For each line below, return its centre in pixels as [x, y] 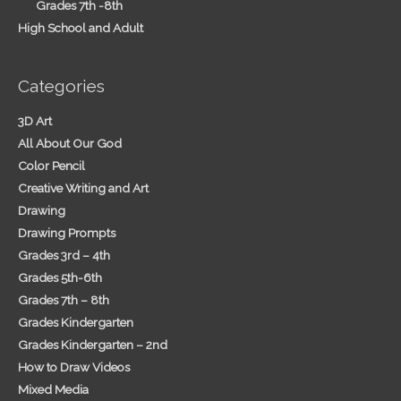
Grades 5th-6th [60, 278]
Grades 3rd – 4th [64, 256]
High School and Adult [81, 27]
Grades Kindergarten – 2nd [93, 345]
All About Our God [70, 144]
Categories [61, 85]
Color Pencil [51, 166]
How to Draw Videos [74, 367]
